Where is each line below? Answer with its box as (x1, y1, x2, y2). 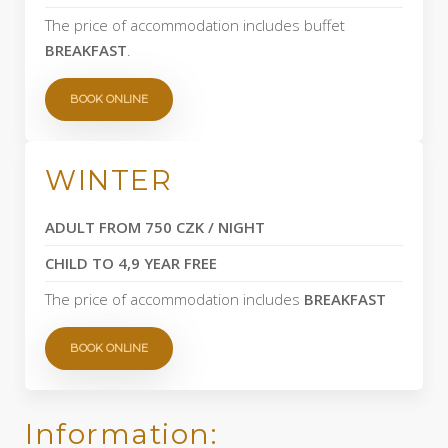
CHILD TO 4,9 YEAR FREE (45, 253, 217, 273)
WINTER (45, 163, 172, 197)
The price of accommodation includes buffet (45, 15, 345, 35)
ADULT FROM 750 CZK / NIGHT (45, 217, 265, 237)
